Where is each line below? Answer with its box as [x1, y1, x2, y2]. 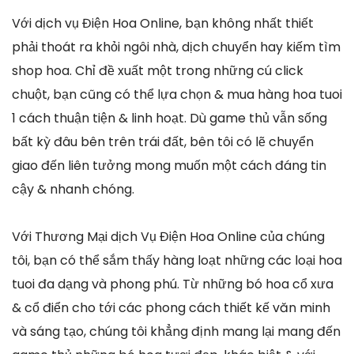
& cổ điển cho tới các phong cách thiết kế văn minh [12, 299, 330, 318]
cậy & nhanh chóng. [12, 180, 134, 199]
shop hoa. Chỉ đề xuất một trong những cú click [12, 62, 303, 81]
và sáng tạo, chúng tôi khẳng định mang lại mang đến [12, 322, 341, 341]
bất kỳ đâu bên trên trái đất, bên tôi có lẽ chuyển [12, 133, 314, 152]
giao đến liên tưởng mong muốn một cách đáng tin [12, 156, 326, 175]
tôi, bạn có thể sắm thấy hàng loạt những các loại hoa [12, 251, 342, 270]
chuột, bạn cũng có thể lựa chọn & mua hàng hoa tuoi [12, 85, 342, 104]
